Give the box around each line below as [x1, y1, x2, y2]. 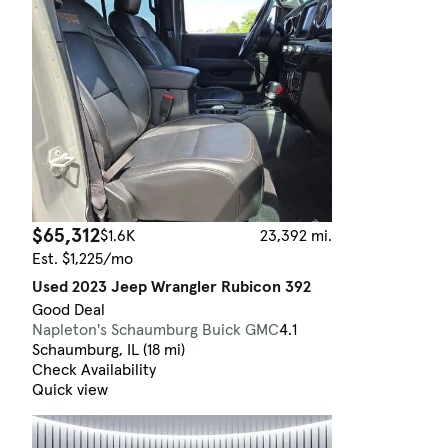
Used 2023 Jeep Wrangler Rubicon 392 [32, 276, 311, 296]
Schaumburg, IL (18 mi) [32, 339, 185, 359]
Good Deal [32, 299, 105, 319]
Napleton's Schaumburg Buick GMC [32, 319, 279, 339]
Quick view [32, 379, 108, 399]
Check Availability [32, 359, 156, 379]
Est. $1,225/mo [32, 248, 133, 268]
